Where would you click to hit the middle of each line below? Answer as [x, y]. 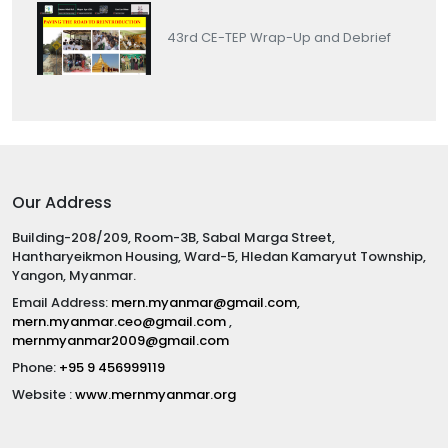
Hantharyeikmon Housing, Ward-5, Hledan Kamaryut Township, [219, 256]
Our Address [62, 202]
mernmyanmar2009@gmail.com [120, 340]
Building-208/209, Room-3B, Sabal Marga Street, [173, 237]
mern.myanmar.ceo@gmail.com [120, 321]
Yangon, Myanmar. [74, 275]
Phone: [35, 367]
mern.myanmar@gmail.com [204, 302]
